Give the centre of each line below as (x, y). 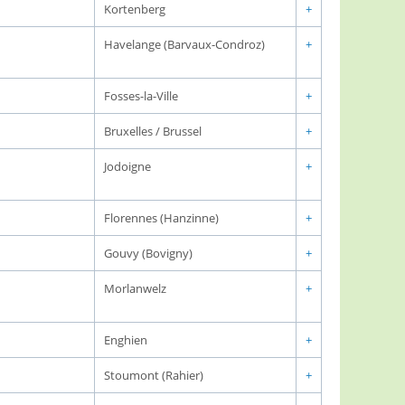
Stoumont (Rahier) (154, 375)
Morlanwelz (135, 288)
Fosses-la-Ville (141, 96)
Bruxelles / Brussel (153, 131)
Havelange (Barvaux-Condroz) (184, 44)
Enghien (126, 340)
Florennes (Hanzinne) (161, 218)
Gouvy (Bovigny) (148, 253)
